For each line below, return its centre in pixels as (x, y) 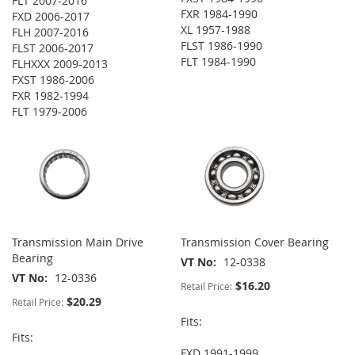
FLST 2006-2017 (53, 48)
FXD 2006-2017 (51, 17)
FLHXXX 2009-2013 (60, 64)
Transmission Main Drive (78, 242)
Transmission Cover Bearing (255, 242)
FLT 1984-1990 (219, 62)
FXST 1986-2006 (53, 80)
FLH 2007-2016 (50, 32)
